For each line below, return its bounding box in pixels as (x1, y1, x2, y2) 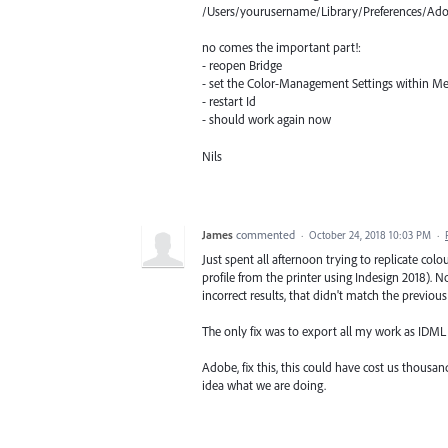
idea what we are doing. (202, 376, 326, 393)
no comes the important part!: (202, 39, 361, 56)
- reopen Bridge (202, 57, 282, 74)
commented (236, 226, 298, 242)
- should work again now (202, 111, 331, 128)
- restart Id (202, 93, 256, 110)
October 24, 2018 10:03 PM (309, 227, 431, 242)
